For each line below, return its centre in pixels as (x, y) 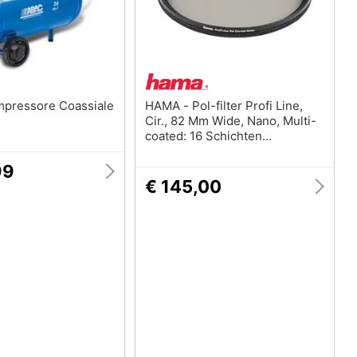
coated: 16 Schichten (203, 136)
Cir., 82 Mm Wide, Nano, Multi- (230, 121)
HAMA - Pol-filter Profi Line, (168, 106)
